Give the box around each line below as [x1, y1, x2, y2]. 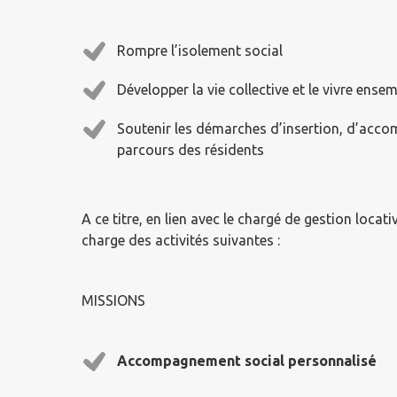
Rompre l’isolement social [117, 43, 283, 58]
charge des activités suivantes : [82, 232, 280, 248]
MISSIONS [82, 292, 145, 308]
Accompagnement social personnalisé [117, 353, 377, 369]
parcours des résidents [117, 142, 264, 158]
